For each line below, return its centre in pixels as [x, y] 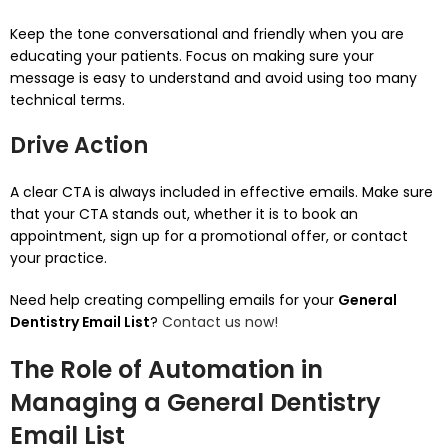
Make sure [397, 192]
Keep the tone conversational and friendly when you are [207, 34]
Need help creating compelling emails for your [174, 300]
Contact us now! [220, 322]
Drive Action [79, 145]
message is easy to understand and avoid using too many [213, 78]
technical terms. [67, 100]
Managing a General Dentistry [195, 402]
